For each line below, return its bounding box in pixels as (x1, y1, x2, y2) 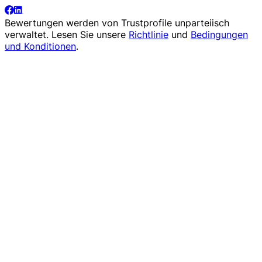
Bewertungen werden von (5, 17, 121, 29)
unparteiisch (172, 17, 229, 29)
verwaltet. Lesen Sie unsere (5, 29, 129, 41)
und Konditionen (5, 40, 76, 53)
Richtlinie (129, 29, 168, 41)
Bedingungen (191, 29, 248, 41)
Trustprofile (121, 17, 172, 29)
